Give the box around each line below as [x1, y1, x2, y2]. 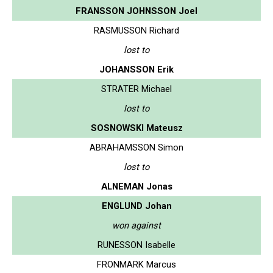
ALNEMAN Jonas [101, 180, 172, 192]
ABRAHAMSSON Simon [90, 141, 183, 153]
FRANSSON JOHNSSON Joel [76, 5, 197, 16]
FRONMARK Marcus [97, 258, 176, 270]
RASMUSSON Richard [94, 24, 179, 36]
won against [112, 219, 161, 231]
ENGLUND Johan [101, 200, 172, 211]
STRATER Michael [101, 83, 172, 94]
